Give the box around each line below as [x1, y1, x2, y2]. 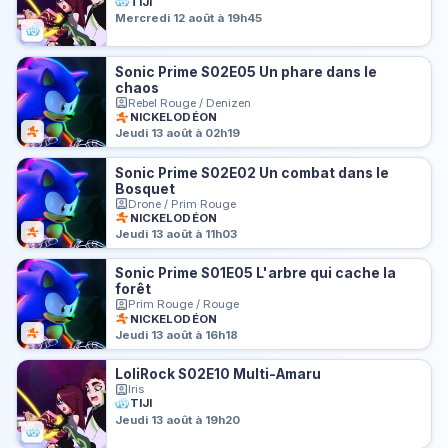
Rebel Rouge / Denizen [128, 95, 252, 110]
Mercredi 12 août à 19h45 [115, 11, 263, 26]
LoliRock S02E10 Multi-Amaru [115, 366, 322, 383]
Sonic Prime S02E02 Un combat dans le [115, 164, 390, 181]
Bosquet [115, 180, 176, 197]
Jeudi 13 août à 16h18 [115, 327, 239, 342]
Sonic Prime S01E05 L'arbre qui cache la [115, 265, 397, 282]
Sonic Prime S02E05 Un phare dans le [115, 63, 378, 80]
